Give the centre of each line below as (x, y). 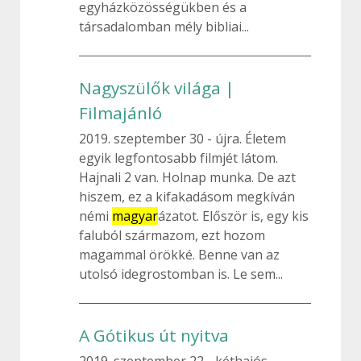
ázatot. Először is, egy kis (233, 216)
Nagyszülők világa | (157, 88)
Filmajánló (120, 113)
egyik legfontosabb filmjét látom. (178, 158)
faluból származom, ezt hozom (172, 235)
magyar (135, 216)
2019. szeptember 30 (143, 139)
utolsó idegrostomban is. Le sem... (181, 274)
